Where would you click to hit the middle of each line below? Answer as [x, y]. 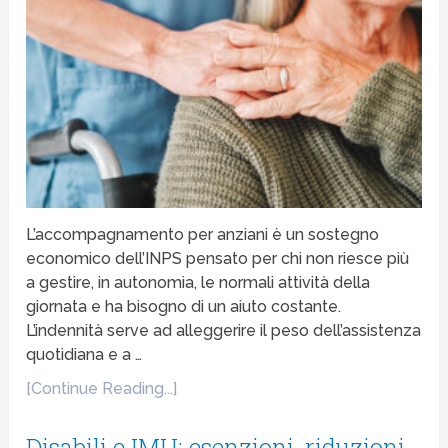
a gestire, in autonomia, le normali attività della [198, 283]
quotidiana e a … [84, 355]
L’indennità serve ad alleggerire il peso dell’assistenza [224, 331]
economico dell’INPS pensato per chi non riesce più [218, 259]
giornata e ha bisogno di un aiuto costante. [184, 307]
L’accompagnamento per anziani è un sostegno [203, 235]
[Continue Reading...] [102, 389]
